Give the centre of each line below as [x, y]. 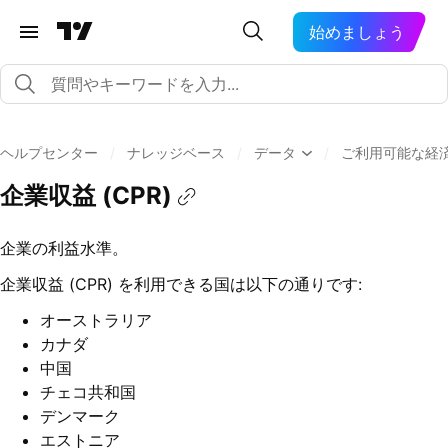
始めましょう [357, 32]
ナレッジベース [176, 152]
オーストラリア [96, 320]
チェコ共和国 [88, 392]
